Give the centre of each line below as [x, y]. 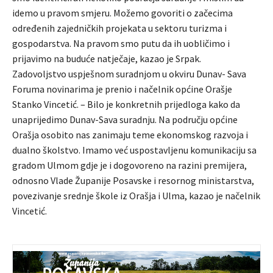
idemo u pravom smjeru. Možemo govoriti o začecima [122, 12]
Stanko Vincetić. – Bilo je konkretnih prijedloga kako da [126, 104]
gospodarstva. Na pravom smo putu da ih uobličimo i [121, 43]
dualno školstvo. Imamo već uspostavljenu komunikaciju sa [134, 150]
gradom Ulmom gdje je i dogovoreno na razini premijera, [129, 165]
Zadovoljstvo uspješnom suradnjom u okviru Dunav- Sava [129, 73]
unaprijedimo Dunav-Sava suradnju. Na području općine [125, 119]
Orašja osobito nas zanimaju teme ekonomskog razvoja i [130, 134]
